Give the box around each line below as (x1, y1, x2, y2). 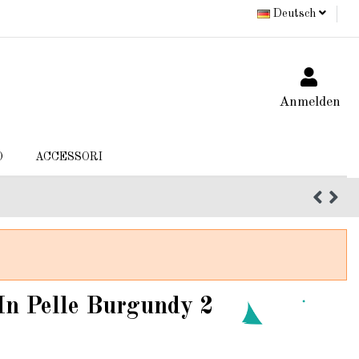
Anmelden (278, 95, 341, 109)
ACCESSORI (35, 151, 103, 163)
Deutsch (270, 7, 319, 19)
